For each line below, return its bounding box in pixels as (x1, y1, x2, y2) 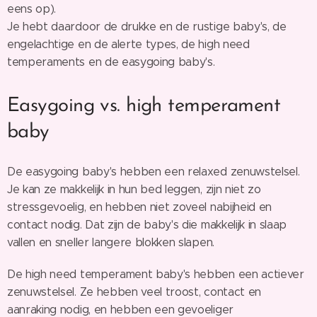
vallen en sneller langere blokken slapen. (7, 235, 214, 249)
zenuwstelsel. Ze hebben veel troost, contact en (7, 284, 261, 299)
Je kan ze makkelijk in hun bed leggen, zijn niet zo (7, 182, 261, 196)
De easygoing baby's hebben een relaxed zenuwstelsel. (7, 164, 300, 178)
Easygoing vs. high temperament (7, 96, 281, 116)
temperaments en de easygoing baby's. (7, 54, 215, 69)
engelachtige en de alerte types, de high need (7, 37, 250, 51)
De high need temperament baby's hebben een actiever (7, 267, 304, 281)
